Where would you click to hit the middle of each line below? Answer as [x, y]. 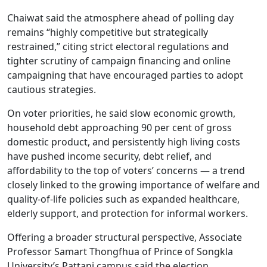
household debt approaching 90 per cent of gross [119, 128]
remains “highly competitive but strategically [108, 32]
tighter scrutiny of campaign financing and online [119, 61]
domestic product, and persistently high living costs [124, 142]
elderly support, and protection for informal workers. [128, 213]
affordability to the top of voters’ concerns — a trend [126, 170]
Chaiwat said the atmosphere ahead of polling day [120, 18]
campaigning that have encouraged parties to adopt [125, 75]
